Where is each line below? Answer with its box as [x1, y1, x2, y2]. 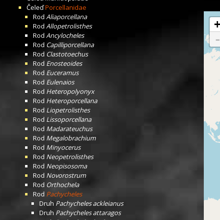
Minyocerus [46, 143, 81, 152]
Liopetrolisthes [46, 106, 90, 114]
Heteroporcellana [46, 96, 97, 105]
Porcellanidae [45, 3, 86, 12]
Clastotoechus [46, 50, 88, 58]
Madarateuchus [46, 124, 92, 133]
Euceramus [46, 68, 79, 77]
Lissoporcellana [46, 115, 91, 124]
